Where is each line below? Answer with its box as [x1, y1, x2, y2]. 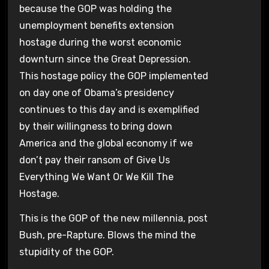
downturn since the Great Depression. [19, 53, 191, 65]
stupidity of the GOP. [19, 246, 114, 258]
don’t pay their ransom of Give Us [19, 154, 170, 166]
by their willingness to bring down [19, 121, 172, 133]
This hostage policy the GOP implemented [19, 70, 208, 82]
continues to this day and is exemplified [19, 104, 199, 116]
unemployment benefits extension [19, 20, 174, 32]
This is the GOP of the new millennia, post [19, 213, 208, 225]
